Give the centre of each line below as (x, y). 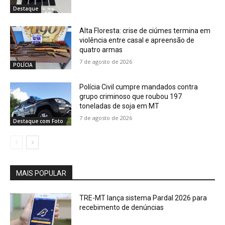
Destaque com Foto (38, 121)
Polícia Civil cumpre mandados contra (139, 87)
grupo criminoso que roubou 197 (131, 96)
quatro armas (101, 50)
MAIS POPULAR (41, 173)
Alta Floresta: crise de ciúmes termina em (145, 31)
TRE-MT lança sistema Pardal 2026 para (143, 198)
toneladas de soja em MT (120, 106)
